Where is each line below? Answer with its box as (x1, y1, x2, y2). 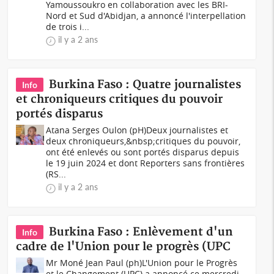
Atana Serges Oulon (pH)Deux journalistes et (46, 124, 229, 136)
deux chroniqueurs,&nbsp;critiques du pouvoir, (46, 135, 241, 147)
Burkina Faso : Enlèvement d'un (49, 225, 234, 239)
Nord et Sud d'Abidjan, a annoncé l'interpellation (46, 10, 246, 21)
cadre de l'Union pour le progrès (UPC (16, 240, 231, 254)
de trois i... (46, 21, 90, 32)
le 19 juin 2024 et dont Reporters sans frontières (46, 157, 245, 169)
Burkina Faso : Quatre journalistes (49, 78, 242, 92)
